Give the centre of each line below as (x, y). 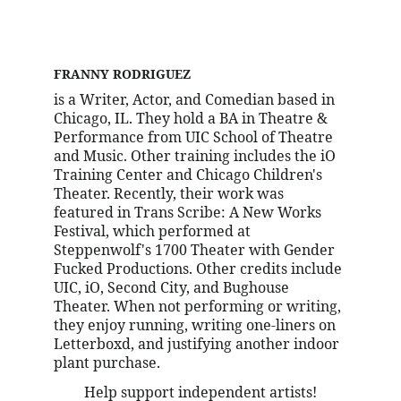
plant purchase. (107, 363)
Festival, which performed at (154, 231)
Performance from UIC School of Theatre (195, 137)
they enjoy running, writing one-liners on (196, 325)
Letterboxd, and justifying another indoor (198, 344)
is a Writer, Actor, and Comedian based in (196, 99)
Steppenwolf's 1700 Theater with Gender (196, 250)
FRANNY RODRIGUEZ (122, 74)
